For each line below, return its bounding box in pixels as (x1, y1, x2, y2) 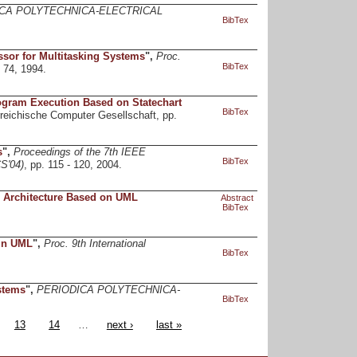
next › (106, 319, 133, 331)
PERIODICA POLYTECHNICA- (36, 284, 180, 296)
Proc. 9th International (43, 238, 146, 250)
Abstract (220, 193, 253, 203)
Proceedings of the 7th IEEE (13, 146, 146, 158)
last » (156, 319, 182, 331)
